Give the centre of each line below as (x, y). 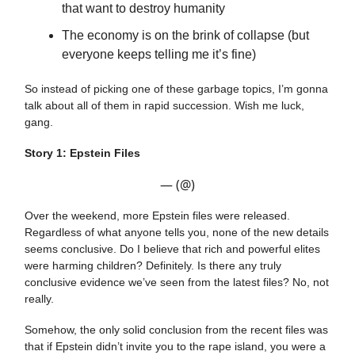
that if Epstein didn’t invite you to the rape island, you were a (175, 346)
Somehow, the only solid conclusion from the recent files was (176, 329)
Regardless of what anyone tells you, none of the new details (177, 232)
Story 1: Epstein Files (82, 153)
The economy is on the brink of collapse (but (185, 35)
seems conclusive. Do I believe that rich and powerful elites (172, 248)
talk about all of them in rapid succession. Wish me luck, (164, 105)
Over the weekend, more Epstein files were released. (157, 215)
